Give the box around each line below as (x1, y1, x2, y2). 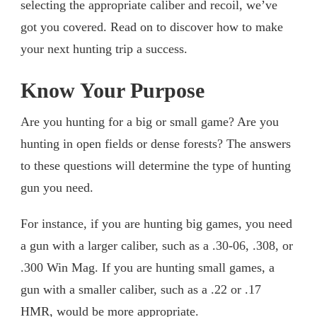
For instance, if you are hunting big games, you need (21, 216, 292, 231)
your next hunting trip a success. (21, 41, 188, 56)
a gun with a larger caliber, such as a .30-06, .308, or (21, 238, 293, 253)
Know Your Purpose (21, 78, 204, 103)
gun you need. (21, 180, 93, 195)
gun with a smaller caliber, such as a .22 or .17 (21, 282, 261, 296)
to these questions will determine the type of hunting (21, 158, 291, 173)
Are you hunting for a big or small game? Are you (21, 114, 279, 129)
